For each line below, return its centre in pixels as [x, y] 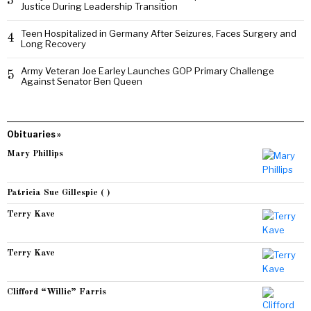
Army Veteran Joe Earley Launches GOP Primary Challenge [148, 71]
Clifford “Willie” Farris [57, 292]
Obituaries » [34, 135]
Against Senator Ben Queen [82, 82]
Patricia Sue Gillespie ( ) [58, 193]
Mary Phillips [35, 154]
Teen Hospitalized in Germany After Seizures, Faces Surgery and [159, 34]
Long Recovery [54, 44]
